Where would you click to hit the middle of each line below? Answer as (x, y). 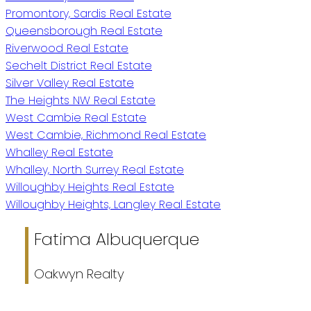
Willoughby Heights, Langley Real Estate (113, 204)
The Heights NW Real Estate (81, 100)
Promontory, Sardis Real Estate (89, 13)
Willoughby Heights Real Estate (90, 187)
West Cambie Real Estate (76, 117)
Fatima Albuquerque (116, 239)
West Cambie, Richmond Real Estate (106, 135)
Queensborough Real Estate (84, 31)
